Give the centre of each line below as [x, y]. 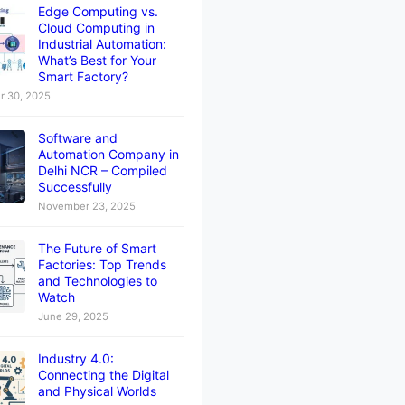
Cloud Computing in [96, 27]
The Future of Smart [97, 248]
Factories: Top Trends [102, 264]
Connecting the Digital [104, 374]
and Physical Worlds [97, 391]
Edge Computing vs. [98, 11]
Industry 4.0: [76, 358]
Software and [78, 137]
